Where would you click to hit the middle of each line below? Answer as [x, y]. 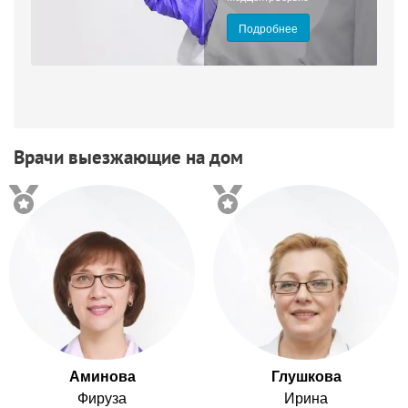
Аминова [102, 376]
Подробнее [268, 27]
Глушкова [306, 376]
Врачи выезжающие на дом [128, 158]
